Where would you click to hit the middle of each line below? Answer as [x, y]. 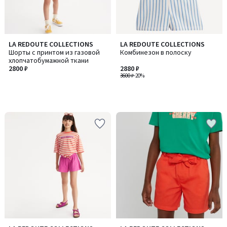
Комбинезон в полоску [156, 52]
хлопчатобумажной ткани [49, 60]
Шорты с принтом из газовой [54, 52]
